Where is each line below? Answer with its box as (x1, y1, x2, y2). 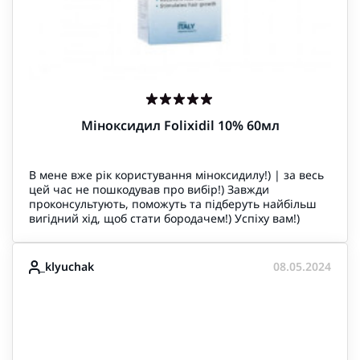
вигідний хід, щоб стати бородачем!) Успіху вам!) (29, 211, 300, 226)
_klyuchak (40, 259, 94, 274)
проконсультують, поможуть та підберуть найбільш (29, 196, 317, 211)
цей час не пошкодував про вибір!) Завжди (29, 182, 269, 197)
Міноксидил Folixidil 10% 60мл (80, 117, 280, 134)
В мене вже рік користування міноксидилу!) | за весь (29, 167, 324, 182)
